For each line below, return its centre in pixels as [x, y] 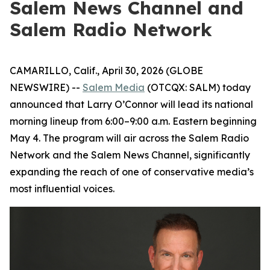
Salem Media [114, 87]
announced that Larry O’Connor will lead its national [131, 104]
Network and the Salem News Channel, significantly [130, 155]
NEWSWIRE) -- [46, 87]
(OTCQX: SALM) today [198, 87]
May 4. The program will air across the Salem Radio [129, 138]
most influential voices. [62, 189]
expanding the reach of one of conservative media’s [132, 172]
